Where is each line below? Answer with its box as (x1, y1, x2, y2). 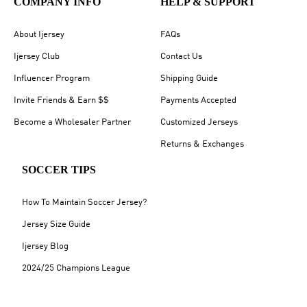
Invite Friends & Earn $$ (14, 96, 109, 106)
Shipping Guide (160, 74, 218, 84)
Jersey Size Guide (22, 220, 90, 230)
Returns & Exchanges (160, 140, 244, 149)
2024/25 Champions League (22, 264, 130, 273)
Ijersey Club (14, 52, 60, 62)
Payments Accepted (160, 96, 236, 106)
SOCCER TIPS (22, 164, 96, 176)
